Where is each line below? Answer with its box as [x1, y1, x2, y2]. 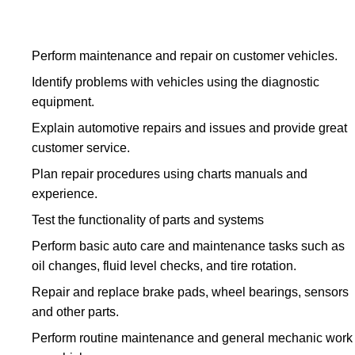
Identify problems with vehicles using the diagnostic [32, 75, 319, 89]
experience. [32, 187, 97, 200]
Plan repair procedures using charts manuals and [32, 167, 307, 181]
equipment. [32, 95, 94, 109]
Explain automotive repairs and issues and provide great [32, 121, 347, 135]
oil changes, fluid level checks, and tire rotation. [32, 259, 296, 273]
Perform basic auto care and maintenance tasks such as [32, 239, 345, 253]
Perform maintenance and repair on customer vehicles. [32, 49, 338, 63]
